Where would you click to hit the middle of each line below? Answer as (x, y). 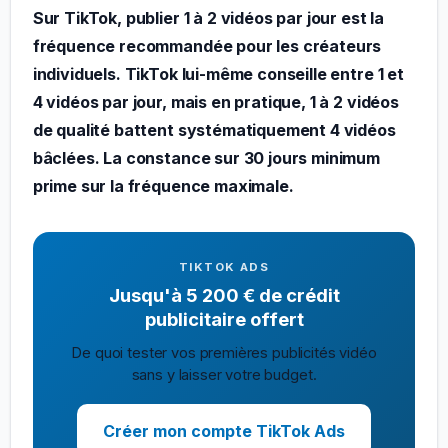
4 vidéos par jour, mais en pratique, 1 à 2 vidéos (215, 101)
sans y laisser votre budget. (224, 375)
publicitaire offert (224, 319)
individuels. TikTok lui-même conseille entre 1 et (218, 73)
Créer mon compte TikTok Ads (224, 430)
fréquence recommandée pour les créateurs (207, 45)
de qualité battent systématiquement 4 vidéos (214, 129)
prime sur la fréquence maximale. (163, 185)
